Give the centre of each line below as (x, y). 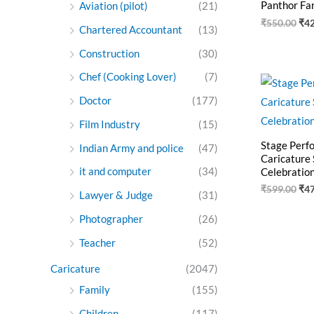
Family (95, 290)
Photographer (111, 218)
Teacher (97, 242)
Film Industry (110, 124)
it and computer (115, 171)
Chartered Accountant (131, 29)
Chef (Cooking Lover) (128, 77)
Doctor (95, 101)
